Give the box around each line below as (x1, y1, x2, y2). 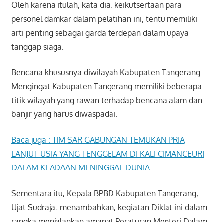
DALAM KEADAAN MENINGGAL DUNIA (11, 163, 150, 173)
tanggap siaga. (11, 42, 64, 52)
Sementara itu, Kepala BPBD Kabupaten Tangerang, (11, 188, 198, 199)
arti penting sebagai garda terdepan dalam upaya (11, 28, 189, 38)
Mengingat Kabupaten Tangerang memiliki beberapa (11, 81, 202, 92)
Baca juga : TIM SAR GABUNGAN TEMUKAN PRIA (11, 135, 185, 145)
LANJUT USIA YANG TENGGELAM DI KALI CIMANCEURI (11, 149, 204, 159)
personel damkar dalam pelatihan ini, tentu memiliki (11, 14, 197, 24)
